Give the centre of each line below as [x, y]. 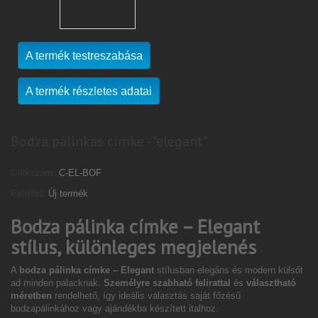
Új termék [68, 193]
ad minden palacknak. [57, 283]
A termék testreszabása [84, 56]
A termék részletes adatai [89, 91]
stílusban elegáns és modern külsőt [229, 270]
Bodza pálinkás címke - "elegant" [109, 141]
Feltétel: [28, 193]
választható [271, 283]
